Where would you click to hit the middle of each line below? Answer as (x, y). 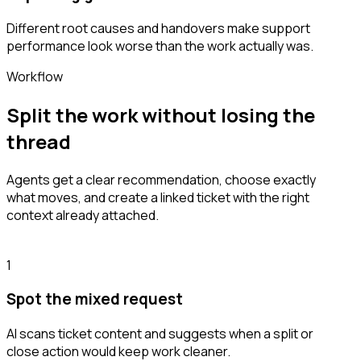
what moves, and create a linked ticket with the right (158, 197)
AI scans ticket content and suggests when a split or (160, 334)
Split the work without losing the (161, 114)
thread (39, 141)
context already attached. (83, 215)
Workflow (35, 76)
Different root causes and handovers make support (158, 28)
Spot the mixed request (95, 299)
